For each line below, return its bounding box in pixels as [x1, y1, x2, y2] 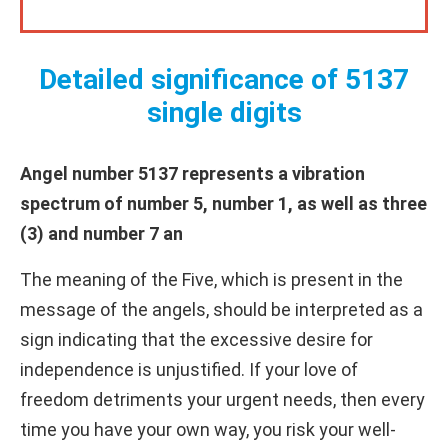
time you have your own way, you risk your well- [20, 418, 396, 440]
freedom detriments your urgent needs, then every [20, 388, 425, 410]
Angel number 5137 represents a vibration [20, 162, 365, 184]
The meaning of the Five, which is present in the [20, 268, 403, 290]
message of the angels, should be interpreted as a [20, 298, 423, 320]
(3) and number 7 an [20, 222, 183, 244]
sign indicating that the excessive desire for [20, 328, 373, 350]
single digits [146, 95, 302, 129]
